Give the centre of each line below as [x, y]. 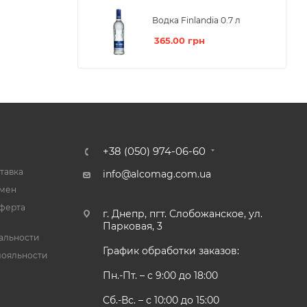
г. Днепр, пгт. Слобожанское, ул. [182, 214]
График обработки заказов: [171, 251]
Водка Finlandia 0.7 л [196, 21]
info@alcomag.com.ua [157, 174]
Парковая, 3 [132, 226]
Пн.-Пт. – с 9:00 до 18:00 [160, 276]
